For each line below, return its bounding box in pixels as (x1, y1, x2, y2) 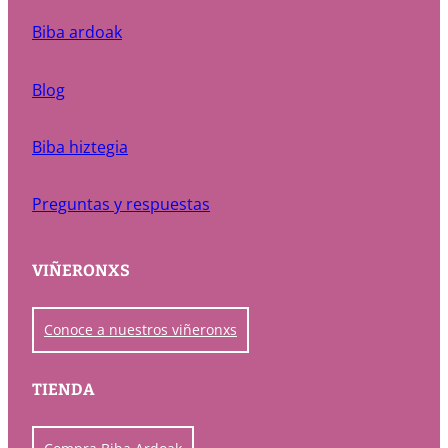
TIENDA (32, 379, 95, 399)
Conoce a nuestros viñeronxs (44, 319, 237, 339)
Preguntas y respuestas (32, 193, 210, 216)
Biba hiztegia (32, 135, 128, 158)
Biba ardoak (32, 21, 122, 44)
